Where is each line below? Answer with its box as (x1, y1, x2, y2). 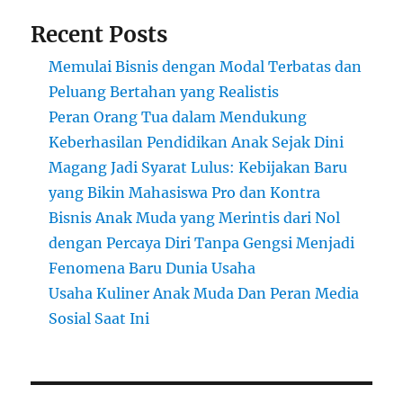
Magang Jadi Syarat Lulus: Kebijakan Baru (49, 158, 348, 177)
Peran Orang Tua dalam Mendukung (49, 108, 308, 127)
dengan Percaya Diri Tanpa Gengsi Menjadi (49, 234, 355, 253)
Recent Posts (31, 21, 168, 49)
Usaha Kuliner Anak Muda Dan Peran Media (49, 284, 360, 303)
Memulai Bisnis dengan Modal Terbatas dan (49, 58, 363, 76)
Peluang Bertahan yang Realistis (49, 83, 280, 102)
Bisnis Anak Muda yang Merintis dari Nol (49, 209, 341, 228)
